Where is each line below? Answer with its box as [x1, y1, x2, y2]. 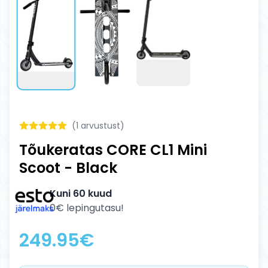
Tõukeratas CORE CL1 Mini [19, 140, 207, 160]
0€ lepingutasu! [50, 201, 124, 215]
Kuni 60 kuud [50, 187, 112, 200]
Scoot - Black [19, 158, 117, 178]
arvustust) [78, 120, 124, 132]
